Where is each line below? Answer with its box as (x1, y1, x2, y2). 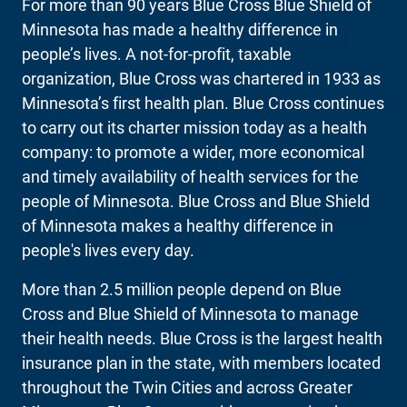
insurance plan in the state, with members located (22, 352, 381, 372)
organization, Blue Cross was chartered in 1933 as (22, 68, 381, 88)
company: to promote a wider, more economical (22, 142, 364, 162)
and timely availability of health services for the (22, 166, 359, 186)
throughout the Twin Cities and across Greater (22, 377, 352, 397)
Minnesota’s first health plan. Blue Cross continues (22, 93, 384, 113)
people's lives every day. (22, 240, 194, 260)
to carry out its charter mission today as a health (22, 117, 367, 137)
